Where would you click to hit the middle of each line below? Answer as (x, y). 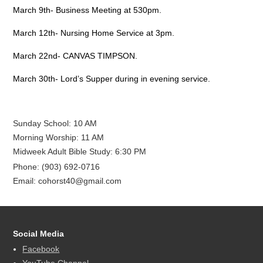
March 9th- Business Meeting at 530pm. (87, 10)
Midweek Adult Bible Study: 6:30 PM (80, 151)
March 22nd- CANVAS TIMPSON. (75, 56)
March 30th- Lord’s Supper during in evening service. (112, 79)
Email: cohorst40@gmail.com (68, 181)
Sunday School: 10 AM (55, 123)
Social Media (39, 234)
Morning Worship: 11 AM (59, 137)
